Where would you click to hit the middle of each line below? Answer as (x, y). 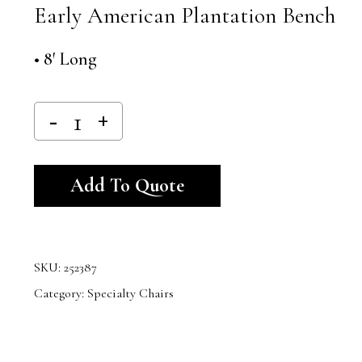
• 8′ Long (65, 59)
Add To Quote (127, 186)
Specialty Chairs (130, 294)
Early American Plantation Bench (184, 16)
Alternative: (251, 157)
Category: (60, 294)
